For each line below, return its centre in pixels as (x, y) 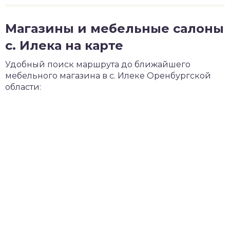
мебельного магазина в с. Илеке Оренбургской (108, 76)
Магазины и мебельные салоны (114, 28)
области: (23, 87)
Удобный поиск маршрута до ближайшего (98, 64)
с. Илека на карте (64, 45)
